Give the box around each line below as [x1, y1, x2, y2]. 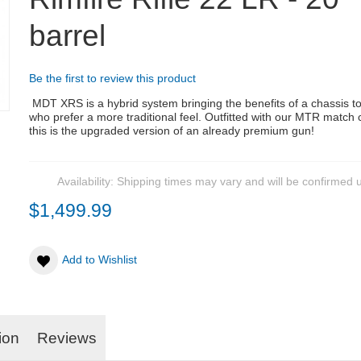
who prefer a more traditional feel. [28, 110, 205, 124]
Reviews [37, 330, 97, 347]
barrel [28, 19, 106, 52]
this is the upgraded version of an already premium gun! [28, 124, 314, 138]
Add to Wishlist [61, 253, 137, 267]
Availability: [56, 175, 117, 189]
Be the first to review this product [28, 72, 196, 85]
